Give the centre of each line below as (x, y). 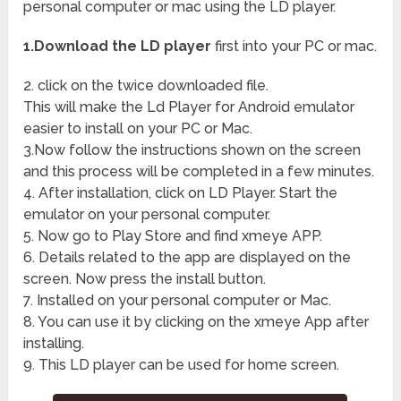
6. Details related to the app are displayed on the (188, 258)
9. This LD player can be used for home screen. (182, 365)
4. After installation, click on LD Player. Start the (181, 193)
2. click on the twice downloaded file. (146, 86)
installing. (54, 344)
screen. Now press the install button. (145, 279)
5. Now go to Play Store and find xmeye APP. (173, 236)
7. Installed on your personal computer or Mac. (178, 301)
